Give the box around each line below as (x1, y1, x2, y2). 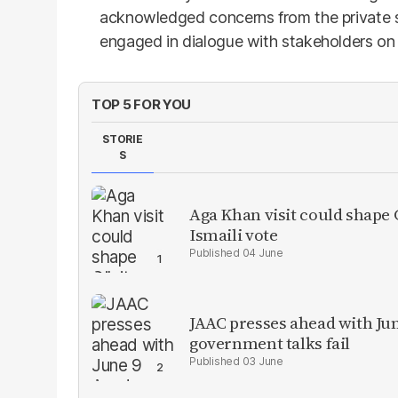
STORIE (102, 132, 143, 146)
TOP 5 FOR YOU (92, 96, 192, 113)
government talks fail (189, 331, 351, 354)
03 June (242, 354, 283, 368)
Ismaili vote (189, 223, 278, 246)
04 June (242, 246, 283, 259)
